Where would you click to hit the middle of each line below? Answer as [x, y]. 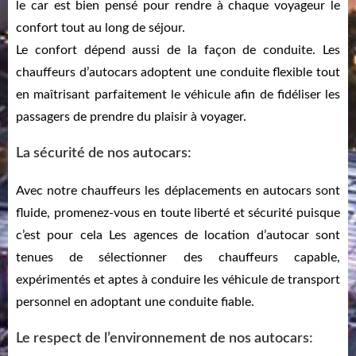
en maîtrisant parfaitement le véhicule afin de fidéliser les [178, 95]
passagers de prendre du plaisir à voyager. [131, 117]
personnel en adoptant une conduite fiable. [135, 302]
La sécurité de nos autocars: [104, 154]
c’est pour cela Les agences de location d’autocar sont [178, 236]
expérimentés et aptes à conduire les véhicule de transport [178, 280]
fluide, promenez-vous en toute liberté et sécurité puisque [178, 213]
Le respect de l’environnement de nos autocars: [164, 339]
